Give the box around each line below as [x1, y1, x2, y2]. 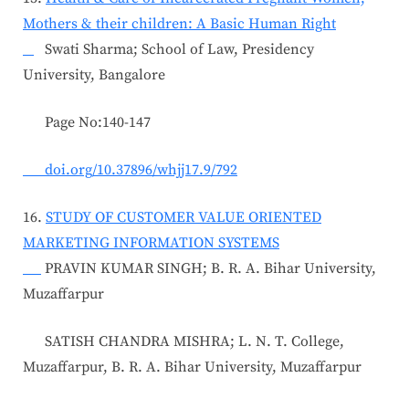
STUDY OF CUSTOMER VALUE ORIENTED [46, 207, 321, 226]
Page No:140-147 [23, 112, 151, 131]
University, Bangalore [23, 65, 165, 84]
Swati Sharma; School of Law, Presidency [34, 39, 314, 58]
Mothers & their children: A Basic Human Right [23, 14, 336, 33]
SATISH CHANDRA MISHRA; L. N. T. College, [23, 331, 344, 351]
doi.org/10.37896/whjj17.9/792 [23, 160, 237, 179]
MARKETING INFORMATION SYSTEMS [23, 233, 279, 252]
